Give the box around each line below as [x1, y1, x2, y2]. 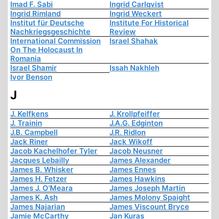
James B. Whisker [10, 165, 73, 175]
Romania [10, 54, 41, 64]
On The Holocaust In [10, 45, 83, 55]
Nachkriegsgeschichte [10, 27, 90, 37]
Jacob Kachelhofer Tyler [10, 146, 97, 156]
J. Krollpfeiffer [109, 109, 160, 119]
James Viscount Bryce [109, 202, 189, 212]
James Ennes [109, 165, 156, 175]
